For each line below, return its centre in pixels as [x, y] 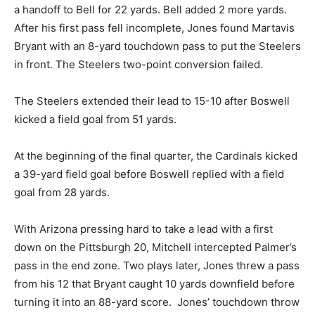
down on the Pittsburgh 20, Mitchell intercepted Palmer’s [155, 247]
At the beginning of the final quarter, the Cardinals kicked [156, 156]
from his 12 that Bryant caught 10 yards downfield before [154, 284]
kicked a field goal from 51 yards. [95, 120]
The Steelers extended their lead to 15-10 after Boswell [152, 101]
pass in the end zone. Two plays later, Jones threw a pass [157, 266]
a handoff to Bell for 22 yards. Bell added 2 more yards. [150, 10]
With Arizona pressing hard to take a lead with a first [143, 229]
